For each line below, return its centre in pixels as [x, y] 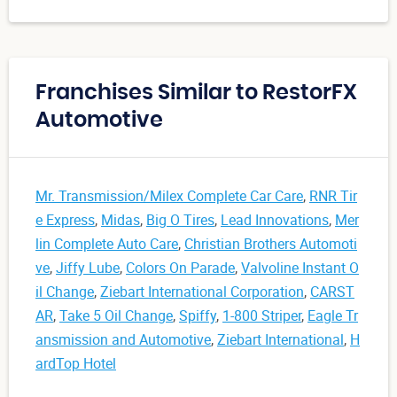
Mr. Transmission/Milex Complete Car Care [169, 196]
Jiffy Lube [88, 268]
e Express [65, 220]
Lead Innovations [275, 220]
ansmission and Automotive [123, 340]
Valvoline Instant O [300, 268]
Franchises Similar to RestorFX [196, 93]
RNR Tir [333, 196]
